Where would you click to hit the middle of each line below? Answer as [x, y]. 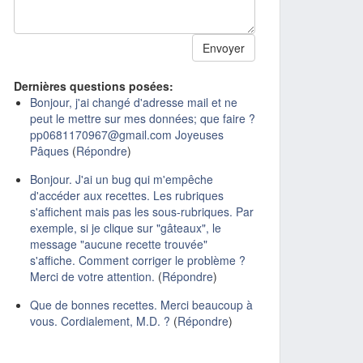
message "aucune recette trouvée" [119, 244]
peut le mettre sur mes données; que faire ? [143, 118]
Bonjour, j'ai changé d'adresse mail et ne [134, 102]
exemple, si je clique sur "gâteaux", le [126, 228]
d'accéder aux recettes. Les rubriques [127, 195]
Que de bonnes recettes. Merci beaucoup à [141, 305]
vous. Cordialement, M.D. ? [100, 321]
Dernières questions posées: [94, 86]
